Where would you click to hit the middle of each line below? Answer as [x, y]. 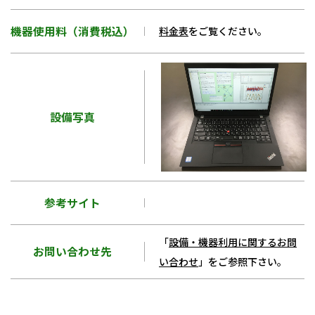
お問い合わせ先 [72, 251]
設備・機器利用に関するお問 [233, 242]
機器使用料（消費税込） [72, 31]
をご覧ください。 [228, 31]
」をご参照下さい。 [243, 262]
